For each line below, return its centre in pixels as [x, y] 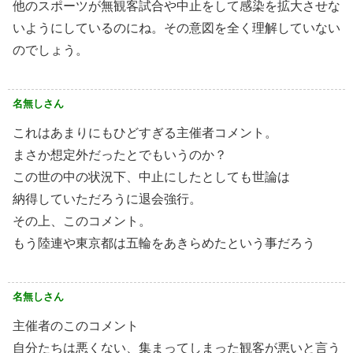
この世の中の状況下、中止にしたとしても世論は [151, 177]
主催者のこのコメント [76, 326]
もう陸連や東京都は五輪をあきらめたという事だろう [164, 243]
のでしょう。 [50, 50]
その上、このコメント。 [82, 221]
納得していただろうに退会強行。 [107, 199]
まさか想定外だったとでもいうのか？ [120, 155]
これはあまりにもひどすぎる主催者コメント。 [145, 133]
